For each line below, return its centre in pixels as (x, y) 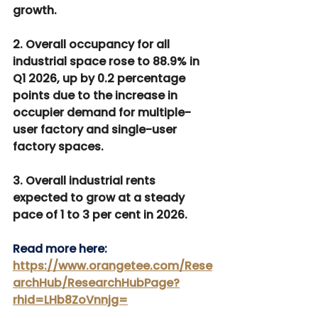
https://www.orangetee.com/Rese (113, 266)
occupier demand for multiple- (102, 113)
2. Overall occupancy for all (93, 45)
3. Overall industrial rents (86, 181)
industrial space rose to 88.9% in (108, 62)
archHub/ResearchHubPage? (96, 283)
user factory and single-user (96, 130)
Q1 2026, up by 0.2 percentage (100, 79)
